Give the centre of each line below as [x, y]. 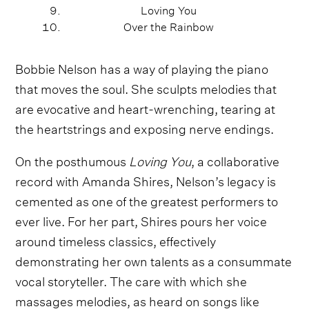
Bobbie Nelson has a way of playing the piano [142, 67]
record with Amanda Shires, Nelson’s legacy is [146, 179]
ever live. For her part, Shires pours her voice [141, 219]
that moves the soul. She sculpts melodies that [146, 87]
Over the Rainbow [168, 25]
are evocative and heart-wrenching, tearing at [146, 107]
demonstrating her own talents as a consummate [154, 259]
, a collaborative [236, 159]
